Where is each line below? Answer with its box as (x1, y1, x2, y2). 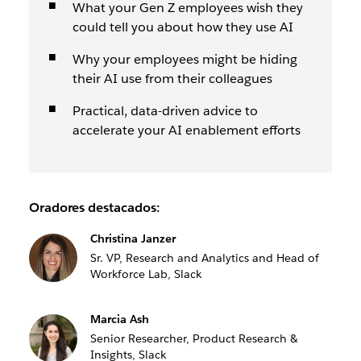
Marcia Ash (89, 312, 149, 326)
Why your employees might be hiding (72, 51, 297, 68)
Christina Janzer (89, 231, 176, 246)
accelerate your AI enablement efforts (72, 122, 301, 139)
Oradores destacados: (28, 199, 160, 216)
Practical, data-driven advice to (72, 102, 258, 119)
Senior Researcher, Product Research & (89, 331, 297, 346)
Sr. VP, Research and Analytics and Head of (89, 251, 319, 265)
